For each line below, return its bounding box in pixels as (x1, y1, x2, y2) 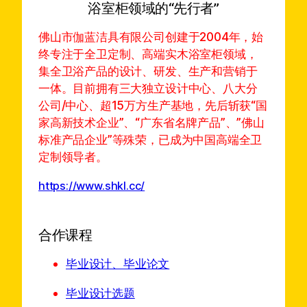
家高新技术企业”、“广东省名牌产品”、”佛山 (38, 115, 265, 130)
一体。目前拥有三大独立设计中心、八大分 (38, 81, 258, 96)
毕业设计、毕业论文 (66, 256, 170, 271)
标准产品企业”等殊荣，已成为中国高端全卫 (38, 132, 262, 147)
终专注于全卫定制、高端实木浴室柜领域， (38, 47, 258, 62)
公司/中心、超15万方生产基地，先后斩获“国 (38, 98, 267, 113)
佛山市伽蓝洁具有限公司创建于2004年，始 (38, 29, 263, 45)
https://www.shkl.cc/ (38, 179, 145, 193)
